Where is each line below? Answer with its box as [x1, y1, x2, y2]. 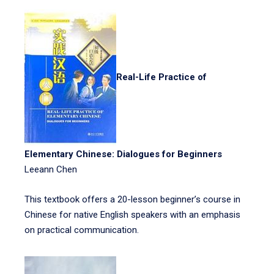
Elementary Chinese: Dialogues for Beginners [24, 149, 222, 160]
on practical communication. [24, 224, 139, 235]
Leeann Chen [24, 164, 77, 175]
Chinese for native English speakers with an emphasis [24, 209, 240, 220]
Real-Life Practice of [116, 72, 207, 83]
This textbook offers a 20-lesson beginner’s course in [24, 194, 240, 205]
